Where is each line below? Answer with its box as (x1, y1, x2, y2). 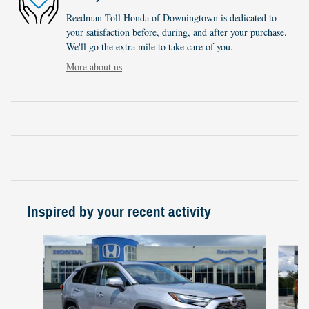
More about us (66, 59, 122, 73)
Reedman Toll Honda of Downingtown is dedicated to (66, 10, 277, 24)
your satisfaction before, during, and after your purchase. (66, 25, 287, 39)
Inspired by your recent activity (28, 202, 211, 221)
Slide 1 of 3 (10, 234, 57, 248)
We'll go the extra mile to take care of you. (66, 39, 233, 53)
